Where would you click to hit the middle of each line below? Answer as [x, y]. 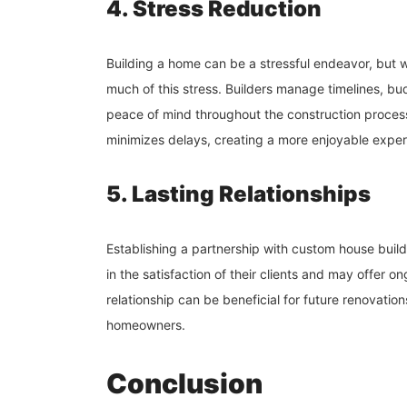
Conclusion [184, 383]
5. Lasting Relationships [238, 194]
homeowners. [146, 324]
